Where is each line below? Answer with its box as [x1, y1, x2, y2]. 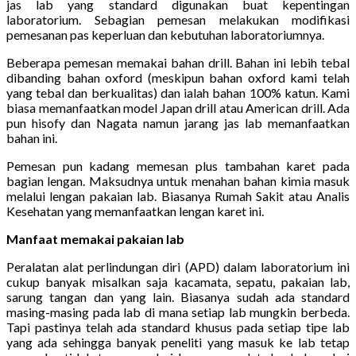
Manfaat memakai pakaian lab [6, 230, 184, 246]
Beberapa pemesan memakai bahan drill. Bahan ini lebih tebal [6, 54, 350, 70]
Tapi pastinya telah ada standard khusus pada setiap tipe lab [6, 319, 350, 335]
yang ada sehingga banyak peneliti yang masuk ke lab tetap [6, 334, 350, 350]
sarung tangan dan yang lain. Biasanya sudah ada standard [6, 288, 350, 304]
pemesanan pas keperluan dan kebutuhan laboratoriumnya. [6, 26, 324, 42]
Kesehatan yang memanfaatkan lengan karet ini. [6, 203, 264, 219]
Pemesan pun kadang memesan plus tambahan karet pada [6, 157, 350, 173]
